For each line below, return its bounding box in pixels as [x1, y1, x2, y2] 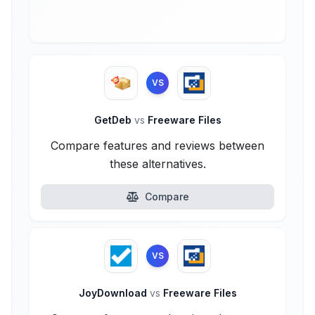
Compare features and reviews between [51, 139, 264, 153]
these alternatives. [109, 157, 206, 171]
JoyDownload [78, 287, 150, 299]
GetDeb [94, 114, 134, 126]
